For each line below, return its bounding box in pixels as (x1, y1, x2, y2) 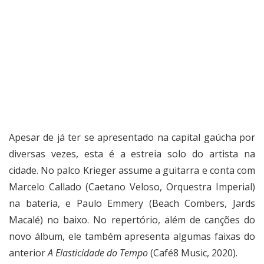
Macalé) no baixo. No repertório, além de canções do (9, 213, 255, 227)
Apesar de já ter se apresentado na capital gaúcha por (9, 131, 255, 144)
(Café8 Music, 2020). (148, 246, 237, 260)
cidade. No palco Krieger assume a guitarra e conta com (9, 164, 255, 177)
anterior (9, 246, 48, 260)
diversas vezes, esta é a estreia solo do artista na (9, 147, 255, 161)
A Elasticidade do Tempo (48, 246, 148, 260)
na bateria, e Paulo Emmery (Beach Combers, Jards (9, 197, 255, 210)
